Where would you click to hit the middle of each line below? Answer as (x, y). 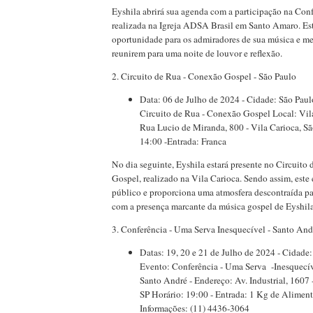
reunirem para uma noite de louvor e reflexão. (197, 53)
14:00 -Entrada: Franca (183, 141)
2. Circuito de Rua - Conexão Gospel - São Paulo (204, 77)
